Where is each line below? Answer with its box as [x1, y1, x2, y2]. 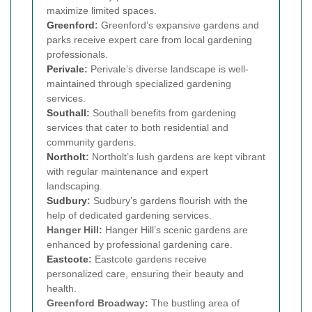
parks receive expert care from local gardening [47, 33, 252, 45]
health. [47, 282, 77, 294]
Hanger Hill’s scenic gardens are [102, 224, 248, 235]
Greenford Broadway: [47, 297, 148, 309]
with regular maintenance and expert [47, 165, 208, 177]
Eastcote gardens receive [92, 253, 207, 265]
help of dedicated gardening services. [47, 209, 212, 221]
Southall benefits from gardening [90, 107, 236, 118]
